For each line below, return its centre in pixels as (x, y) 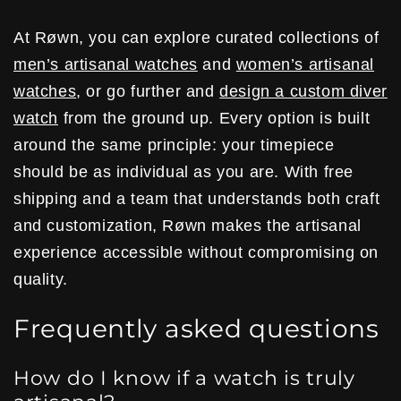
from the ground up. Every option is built (214, 119)
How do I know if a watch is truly (184, 378)
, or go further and (148, 92)
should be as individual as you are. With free (184, 172)
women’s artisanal (305, 65)
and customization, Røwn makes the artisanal (188, 226)
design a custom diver (303, 92)
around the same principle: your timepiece (174, 145)
